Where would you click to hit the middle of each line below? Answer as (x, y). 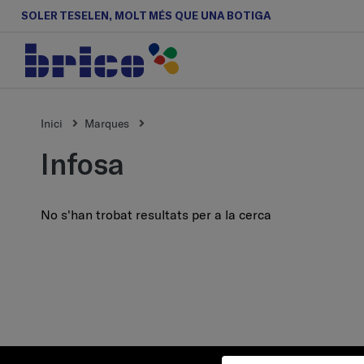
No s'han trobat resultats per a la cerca (156, 214)
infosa (87, 162)
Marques (107, 123)
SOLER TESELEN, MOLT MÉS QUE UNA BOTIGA (146, 15)
